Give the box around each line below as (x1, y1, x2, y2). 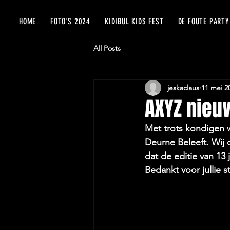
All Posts (93, 43, 121, 53)
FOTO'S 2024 (50, 16, 91, 26)
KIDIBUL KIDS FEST (105, 16, 164, 26)
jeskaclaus (167, 83, 199, 92)
